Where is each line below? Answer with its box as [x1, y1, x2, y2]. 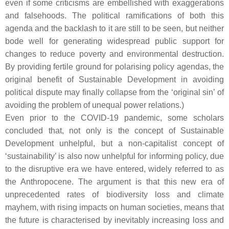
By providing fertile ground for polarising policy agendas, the [5, 62, 224, 71]
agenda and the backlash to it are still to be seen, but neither [5, 24, 224, 33]
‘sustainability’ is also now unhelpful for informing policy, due [5, 152, 224, 161]
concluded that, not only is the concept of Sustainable [5, 126, 224, 135]
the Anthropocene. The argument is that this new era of [5, 177, 224, 186]
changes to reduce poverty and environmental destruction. [5, 50, 224, 58]
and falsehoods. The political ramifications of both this [5, 11, 224, 20]
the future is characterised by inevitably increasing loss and [5, 216, 224, 224]
